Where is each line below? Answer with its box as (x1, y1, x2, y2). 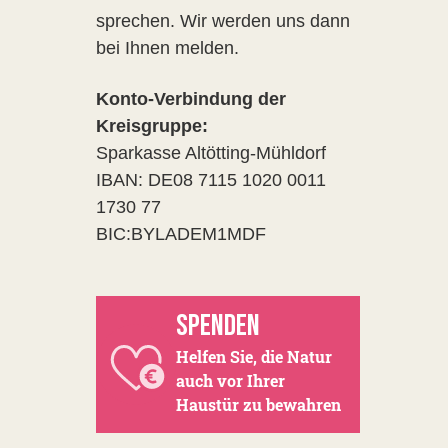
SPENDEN (176, 308, 260, 344)
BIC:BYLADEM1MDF (96, 224, 266, 244)
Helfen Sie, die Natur (176, 346, 332, 367)
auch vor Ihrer (176, 370, 285, 391)
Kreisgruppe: (96, 116, 208, 136)
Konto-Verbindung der (96, 89, 286, 109)
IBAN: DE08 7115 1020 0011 (96, 170, 326, 190)
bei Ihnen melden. (96, 38, 239, 58)
